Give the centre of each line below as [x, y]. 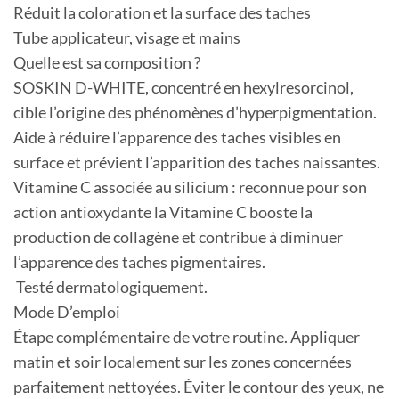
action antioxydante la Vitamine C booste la [163, 213]
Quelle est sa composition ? [107, 63]
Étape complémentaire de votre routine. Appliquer [187, 338]
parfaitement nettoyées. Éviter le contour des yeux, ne [199, 387]
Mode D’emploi [67, 313]
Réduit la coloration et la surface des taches [162, 13]
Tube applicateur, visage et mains [127, 38]
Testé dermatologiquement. [110, 288]
